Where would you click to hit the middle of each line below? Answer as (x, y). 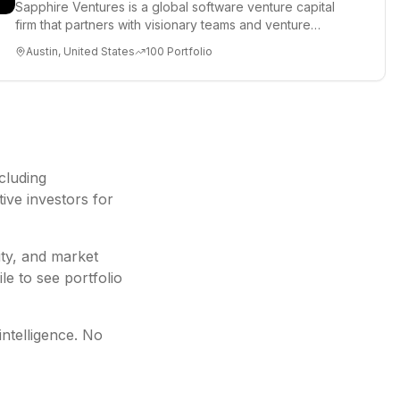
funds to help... (58, 42)
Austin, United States (80, 51)
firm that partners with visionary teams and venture (163, 25)
